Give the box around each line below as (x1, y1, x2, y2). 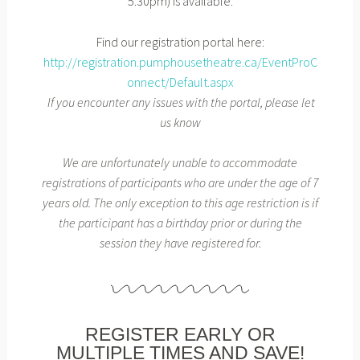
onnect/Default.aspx (126, 73, 234, 90)
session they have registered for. (99, 235, 261, 252)
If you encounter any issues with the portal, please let (45, 93, 315, 110)
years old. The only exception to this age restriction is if (42, 194, 318, 211)
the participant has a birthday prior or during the (58, 215, 302, 231)
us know (159, 113, 201, 130)
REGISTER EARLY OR (84, 324, 276, 346)
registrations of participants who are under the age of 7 (42, 174, 318, 191)
